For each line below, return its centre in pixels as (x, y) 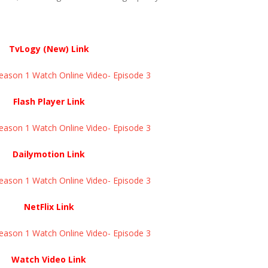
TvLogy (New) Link (49, 48)
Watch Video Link (49, 259)
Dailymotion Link (49, 154)
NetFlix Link (49, 206)
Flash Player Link (49, 101)
